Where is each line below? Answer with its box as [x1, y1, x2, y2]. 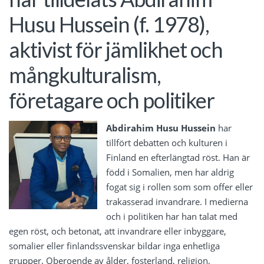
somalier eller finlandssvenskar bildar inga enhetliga [9, 239, 220, 252]
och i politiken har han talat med [106, 210, 237, 222]
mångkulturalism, [9, 62, 161, 88]
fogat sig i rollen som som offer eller [106, 180, 253, 193]
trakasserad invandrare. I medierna [106, 195, 248, 207]
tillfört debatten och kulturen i [106, 136, 227, 148]
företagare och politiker [9, 87, 215, 114]
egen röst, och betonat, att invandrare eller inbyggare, [9, 225, 226, 237]
